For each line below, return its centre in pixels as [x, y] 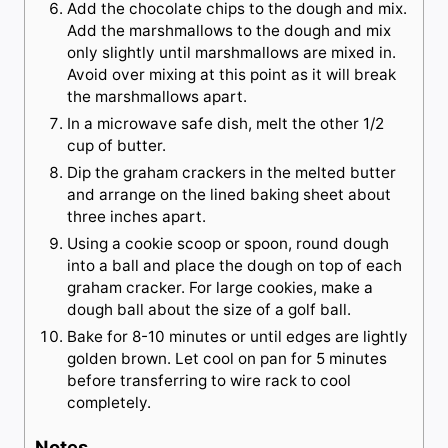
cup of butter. [120, 146]
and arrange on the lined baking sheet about [229, 195]
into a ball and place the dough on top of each [234, 266]
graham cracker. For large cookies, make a [220, 288]
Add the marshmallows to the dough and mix [229, 31]
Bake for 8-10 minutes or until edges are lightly [237, 337]
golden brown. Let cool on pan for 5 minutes [227, 359]
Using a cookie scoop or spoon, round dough [228, 244]
